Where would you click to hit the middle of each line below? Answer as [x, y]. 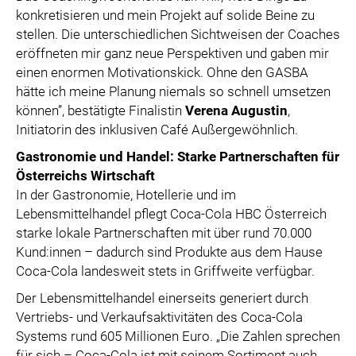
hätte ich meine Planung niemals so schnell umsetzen [173, 91]
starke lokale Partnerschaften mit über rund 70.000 [164, 233]
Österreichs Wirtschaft [85, 176]
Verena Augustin [236, 110]
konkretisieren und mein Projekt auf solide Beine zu [165, 15]
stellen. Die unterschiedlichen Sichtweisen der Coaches [178, 34]
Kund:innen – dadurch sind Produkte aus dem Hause [169, 252]
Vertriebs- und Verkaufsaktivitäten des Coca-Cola [159, 317]
